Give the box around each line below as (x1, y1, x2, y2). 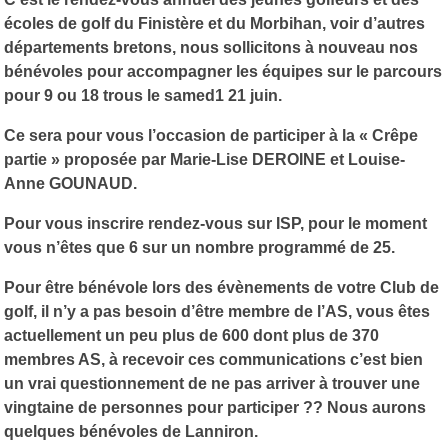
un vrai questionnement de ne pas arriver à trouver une (4, 374, 420, 392)
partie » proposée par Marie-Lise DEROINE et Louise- (4, 150, 405, 168)
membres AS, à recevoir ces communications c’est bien (4, 350, 423, 368)
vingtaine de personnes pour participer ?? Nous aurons (4, 398, 426, 416)
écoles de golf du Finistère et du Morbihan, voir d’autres (4, 14, 425, 32)
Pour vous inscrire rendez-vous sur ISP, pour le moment (4, 214, 427, 232)
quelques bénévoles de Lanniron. (4, 422, 258, 440)
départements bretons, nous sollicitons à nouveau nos (4, 38, 418, 56)
